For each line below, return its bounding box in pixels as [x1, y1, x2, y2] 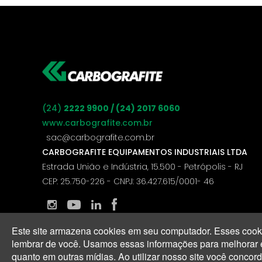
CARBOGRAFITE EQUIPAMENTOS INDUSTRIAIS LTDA [42, 146, 247, 158]
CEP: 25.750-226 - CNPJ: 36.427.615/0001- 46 [42, 175, 214, 187]
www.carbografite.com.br [42, 116, 153, 129]
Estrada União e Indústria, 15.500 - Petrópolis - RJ [42, 160, 243, 173]
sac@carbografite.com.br [46, 131, 154, 143]
